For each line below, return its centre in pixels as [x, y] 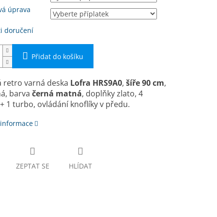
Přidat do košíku [57, 57]
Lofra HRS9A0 [96, 83]
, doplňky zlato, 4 [112, 94]
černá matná [57, 94]
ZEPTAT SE [32, 166]
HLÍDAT [80, 166]
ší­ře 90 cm [145, 83]
